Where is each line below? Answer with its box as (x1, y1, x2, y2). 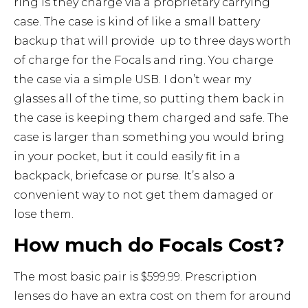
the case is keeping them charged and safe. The (14, 111, 289, 124)
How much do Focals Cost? (14, 233, 285, 256)
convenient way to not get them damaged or (14, 188, 274, 201)
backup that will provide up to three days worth (14, 34, 291, 47)
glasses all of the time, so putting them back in (14, 91, 285, 105)
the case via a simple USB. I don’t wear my (14, 72, 251, 86)
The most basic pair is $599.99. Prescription (14, 270, 257, 283)
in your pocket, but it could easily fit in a (14, 149, 241, 163)
